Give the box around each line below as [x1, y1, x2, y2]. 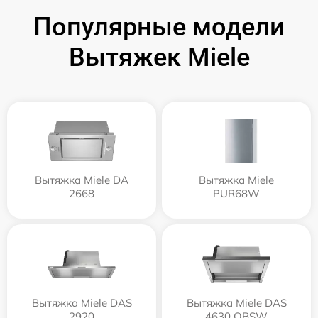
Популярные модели [33, 12, 285, 43]
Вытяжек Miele [68, 43, 250, 73]
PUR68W [213, 187, 260, 201]
